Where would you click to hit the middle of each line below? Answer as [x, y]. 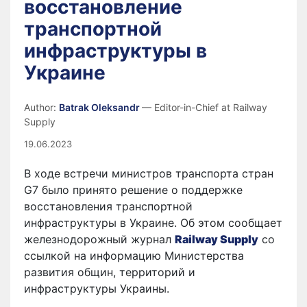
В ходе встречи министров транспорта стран [149, 173]
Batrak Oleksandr [100, 107]
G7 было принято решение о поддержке [133, 190]
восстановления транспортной [108, 206]
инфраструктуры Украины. [97, 288]
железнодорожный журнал [99, 239]
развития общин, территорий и [110, 272]
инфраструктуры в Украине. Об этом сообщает [153, 223]
